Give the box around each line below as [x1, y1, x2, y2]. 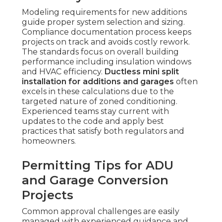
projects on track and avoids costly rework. [22, 37, 190, 47]
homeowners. [22, 136, 76, 146]
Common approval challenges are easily [22, 207, 179, 217]
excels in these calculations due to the [22, 87, 174, 97]
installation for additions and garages [22, 77, 174, 87]
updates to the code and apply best [22, 116, 164, 126]
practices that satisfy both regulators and [22, 126, 184, 136]
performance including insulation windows [22, 57, 191, 67]
